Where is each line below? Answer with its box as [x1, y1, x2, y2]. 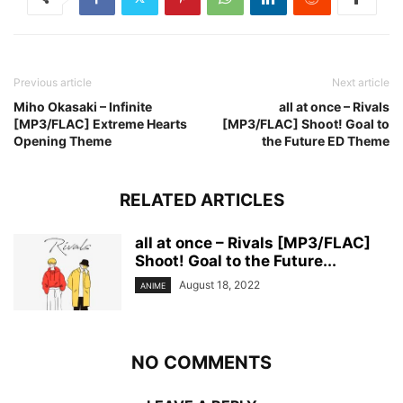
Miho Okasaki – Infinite [13, 99, 152, 114]
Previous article [13, 76, 92, 89]
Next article [332, 76, 390, 89]
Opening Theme [13, 133, 112, 148]
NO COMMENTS [131, 352, 272, 373]
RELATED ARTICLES [119, 190, 284, 210]
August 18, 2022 [179, 278, 260, 291]
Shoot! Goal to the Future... [135, 252, 336, 270]
